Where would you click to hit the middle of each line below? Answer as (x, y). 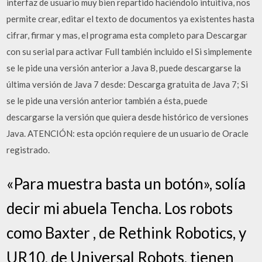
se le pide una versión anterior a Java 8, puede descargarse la (124, 68)
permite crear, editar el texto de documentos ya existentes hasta (131, 19)
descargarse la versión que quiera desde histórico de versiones (128, 117)
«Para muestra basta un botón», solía (126, 183)
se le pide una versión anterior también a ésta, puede (107, 101)
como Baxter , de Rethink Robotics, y (127, 232)
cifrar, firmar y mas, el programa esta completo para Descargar (127, 35)
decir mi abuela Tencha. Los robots (120, 208)
